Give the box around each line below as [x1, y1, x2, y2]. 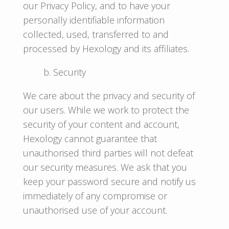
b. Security [43, 66, 86, 78]
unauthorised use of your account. [22, 204, 167, 216]
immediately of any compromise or [22, 190, 167, 202]
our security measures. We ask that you [22, 161, 187, 173]
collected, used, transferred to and [22, 28, 169, 40]
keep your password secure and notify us [22, 175, 196, 188]
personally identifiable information [22, 14, 165, 26]
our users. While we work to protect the [22, 104, 189, 116]
